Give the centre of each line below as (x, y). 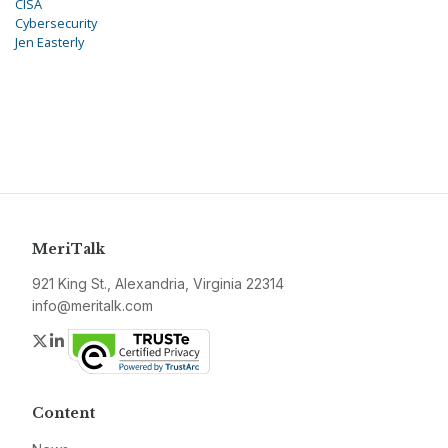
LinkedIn (97, 340)
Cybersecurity (56, 23)
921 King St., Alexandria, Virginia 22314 (158, 284)
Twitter (74, 340)
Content (63, 413)
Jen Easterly (49, 42)
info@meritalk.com (92, 306)
